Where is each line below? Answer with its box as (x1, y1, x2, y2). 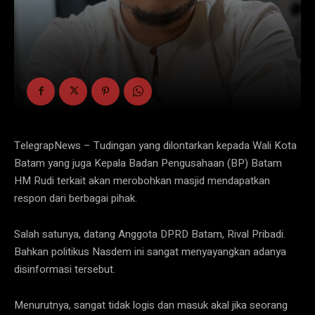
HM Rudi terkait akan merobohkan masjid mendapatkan (14, 172, 270, 188)
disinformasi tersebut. (14, 261, 115, 277)
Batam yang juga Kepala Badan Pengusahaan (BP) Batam (14, 155, 282, 171)
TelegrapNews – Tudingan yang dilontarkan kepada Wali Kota (14, 137, 297, 153)
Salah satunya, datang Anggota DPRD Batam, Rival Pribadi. (14, 226, 285, 242)
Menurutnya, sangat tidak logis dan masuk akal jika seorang (14, 297, 288, 313)
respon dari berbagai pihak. (14, 190, 137, 206)
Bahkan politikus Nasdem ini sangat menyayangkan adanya (14, 243, 286, 259)
